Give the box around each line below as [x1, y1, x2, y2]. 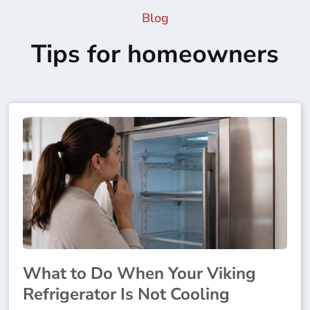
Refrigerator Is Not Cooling [23, 282, 230, 305]
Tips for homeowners [31, 37, 279, 71]
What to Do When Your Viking [23, 262, 257, 284]
